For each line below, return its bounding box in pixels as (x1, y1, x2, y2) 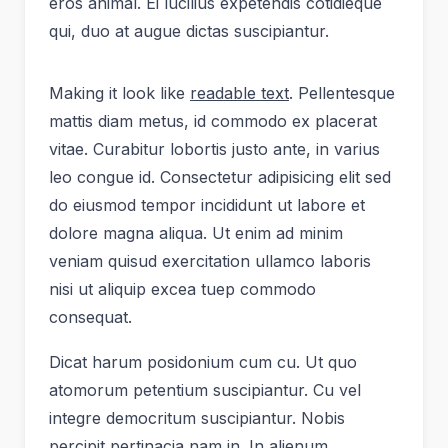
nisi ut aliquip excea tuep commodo (49, 278, 316, 299)
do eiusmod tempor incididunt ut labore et (49, 194, 365, 215)
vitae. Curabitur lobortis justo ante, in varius (49, 138, 380, 159)
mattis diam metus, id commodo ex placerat (49, 110, 377, 131)
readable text (190, 82, 289, 103)
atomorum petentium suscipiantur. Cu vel (49, 380, 361, 401)
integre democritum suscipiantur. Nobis (49, 408, 345, 429)
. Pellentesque (289, 82, 395, 103)
